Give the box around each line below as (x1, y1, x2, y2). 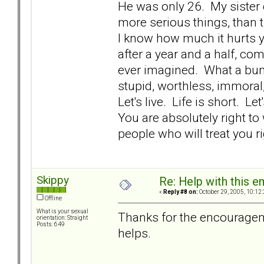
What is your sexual (37, 208, 88, 215)
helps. (118, 225, 151, 240)
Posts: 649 (37, 221, 65, 228)
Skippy (37, 173, 69, 187)
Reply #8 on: (163, 189, 198, 196)
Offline (44, 195, 62, 202)
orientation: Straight (37, 214, 88, 222)
